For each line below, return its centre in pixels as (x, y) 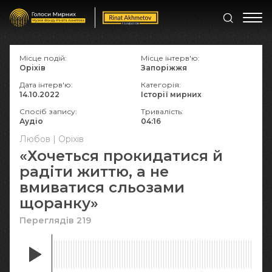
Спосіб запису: (48, 111)
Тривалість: (162, 111)
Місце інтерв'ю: (170, 58)
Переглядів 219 (55, 220)
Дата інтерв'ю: (46, 85)
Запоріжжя (164, 68)
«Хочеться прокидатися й (121, 156)
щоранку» (59, 203)
